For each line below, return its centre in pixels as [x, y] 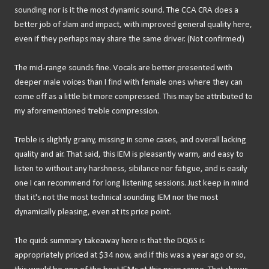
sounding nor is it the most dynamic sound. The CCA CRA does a [126, 11]
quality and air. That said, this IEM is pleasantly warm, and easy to [129, 155]
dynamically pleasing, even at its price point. [93, 213]
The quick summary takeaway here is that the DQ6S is [110, 241]
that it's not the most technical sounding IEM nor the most [116, 198]
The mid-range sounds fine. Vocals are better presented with [123, 68]
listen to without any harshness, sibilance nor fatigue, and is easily [131, 169]
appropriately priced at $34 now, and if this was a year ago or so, [130, 256]
